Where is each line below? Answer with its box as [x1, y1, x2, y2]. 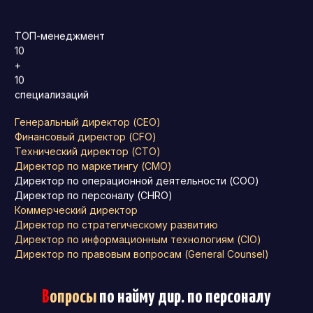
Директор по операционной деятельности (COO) [15, 175, 259, 187]
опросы [50, 288, 96, 307]
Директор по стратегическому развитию [15, 219, 218, 231]
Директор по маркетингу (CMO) [15, 160, 172, 172]
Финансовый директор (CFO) [15, 131, 156, 143]
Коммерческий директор [15, 204, 138, 216]
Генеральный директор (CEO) [15, 116, 161, 128]
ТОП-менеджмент [15, 29, 105, 42]
